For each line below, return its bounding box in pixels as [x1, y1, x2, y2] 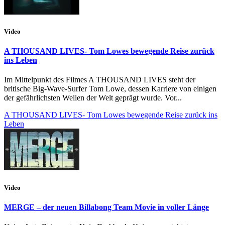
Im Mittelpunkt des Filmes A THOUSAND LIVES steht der [4, 75, 195, 84]
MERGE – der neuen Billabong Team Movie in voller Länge [4, 202, 209, 211]
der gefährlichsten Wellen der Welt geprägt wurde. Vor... [4, 93, 182, 102]
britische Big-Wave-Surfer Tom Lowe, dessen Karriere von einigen [4, 84, 216, 93]
